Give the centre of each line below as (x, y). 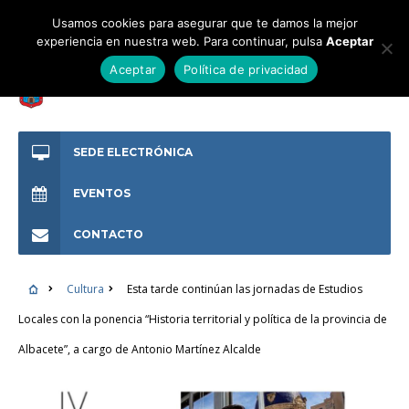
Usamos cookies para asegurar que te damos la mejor (204, 23)
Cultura (85, 289)
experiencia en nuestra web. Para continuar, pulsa (181, 41)
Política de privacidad (246, 69)
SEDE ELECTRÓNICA (133, 152)
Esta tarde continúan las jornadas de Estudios (244, 289)
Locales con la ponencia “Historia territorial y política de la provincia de (203, 319)
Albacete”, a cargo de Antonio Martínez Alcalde (140, 349)
